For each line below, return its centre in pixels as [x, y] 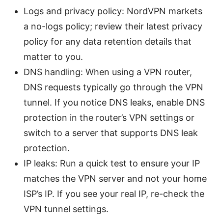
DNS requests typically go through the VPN [113, 87]
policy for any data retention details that [108, 41]
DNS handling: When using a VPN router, [108, 72]
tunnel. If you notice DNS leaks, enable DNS [114, 102]
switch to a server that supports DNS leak [111, 133]
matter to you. [53, 56]
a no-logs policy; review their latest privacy [113, 26]
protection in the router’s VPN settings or [109, 117]
